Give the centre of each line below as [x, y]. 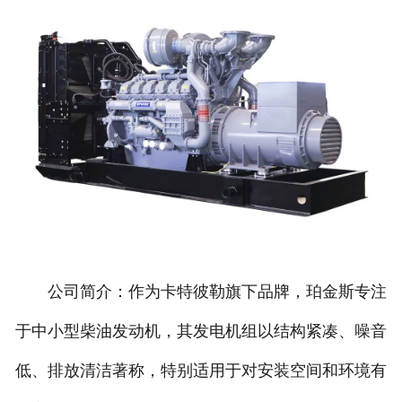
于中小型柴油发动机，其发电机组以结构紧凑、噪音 [201, 332]
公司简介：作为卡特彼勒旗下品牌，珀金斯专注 [201, 292]
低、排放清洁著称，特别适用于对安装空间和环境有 [201, 371]
